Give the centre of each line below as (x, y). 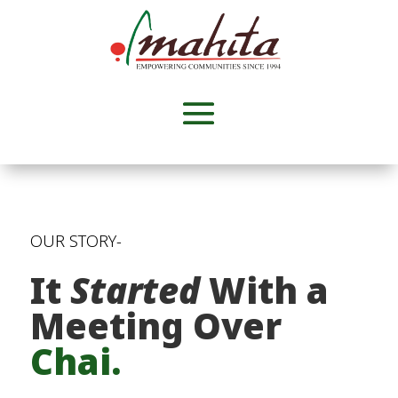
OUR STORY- (76, 241)
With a (264, 291)
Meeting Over (155, 326)
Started (135, 291)
